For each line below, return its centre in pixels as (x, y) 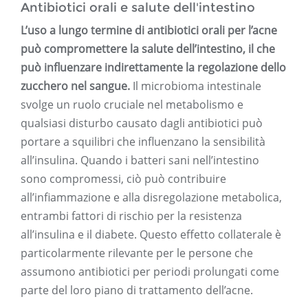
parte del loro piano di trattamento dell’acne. (137, 290)
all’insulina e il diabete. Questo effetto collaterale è (151, 235)
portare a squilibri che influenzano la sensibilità (143, 142)
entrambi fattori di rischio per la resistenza (131, 216)
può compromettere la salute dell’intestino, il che (148, 49)
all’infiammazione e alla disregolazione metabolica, (151, 198)
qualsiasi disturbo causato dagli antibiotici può (142, 123)
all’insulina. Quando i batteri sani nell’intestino (140, 161)
